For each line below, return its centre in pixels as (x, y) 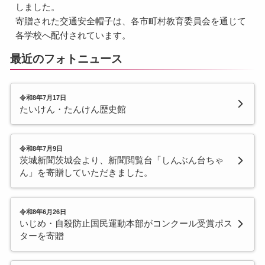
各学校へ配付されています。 (73, 35)
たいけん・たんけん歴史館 (72, 109)
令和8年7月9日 (41, 149)
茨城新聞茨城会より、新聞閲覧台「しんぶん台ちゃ (121, 160)
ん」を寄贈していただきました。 (86, 173)
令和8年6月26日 (43, 212)
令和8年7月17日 (43, 98)
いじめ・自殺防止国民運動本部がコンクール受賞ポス (126, 224)
